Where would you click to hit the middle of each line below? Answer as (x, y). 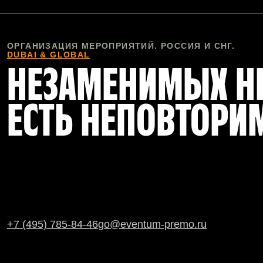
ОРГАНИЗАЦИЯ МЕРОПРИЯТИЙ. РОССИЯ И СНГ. (121, 46)
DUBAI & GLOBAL (49, 55)
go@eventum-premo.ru (152, 224)
